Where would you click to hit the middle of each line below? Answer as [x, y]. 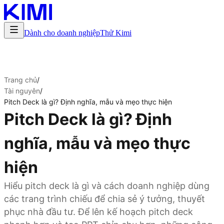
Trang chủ [20, 80]
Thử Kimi [116, 33]
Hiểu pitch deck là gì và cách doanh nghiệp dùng [107, 186]
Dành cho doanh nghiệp [62, 33]
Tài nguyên [22, 91]
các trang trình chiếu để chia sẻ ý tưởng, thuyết [104, 199]
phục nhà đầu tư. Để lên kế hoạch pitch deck [98, 212]
